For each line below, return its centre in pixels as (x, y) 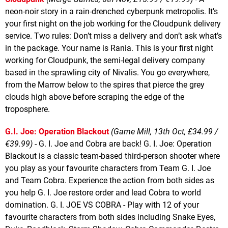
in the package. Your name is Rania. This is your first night (109, 48)
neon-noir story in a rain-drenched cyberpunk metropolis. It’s (111, 11)
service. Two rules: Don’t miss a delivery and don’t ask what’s (113, 36)
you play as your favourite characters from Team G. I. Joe (108, 168)
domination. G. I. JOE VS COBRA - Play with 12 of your (102, 205)
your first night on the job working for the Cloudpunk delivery (113, 23)
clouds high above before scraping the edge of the (95, 97)
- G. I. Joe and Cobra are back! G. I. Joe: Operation (122, 144)
